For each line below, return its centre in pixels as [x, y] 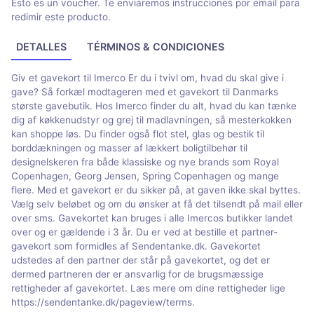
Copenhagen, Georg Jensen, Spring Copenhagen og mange [145, 176]
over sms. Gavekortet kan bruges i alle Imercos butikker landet [152, 218]
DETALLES [42, 46]
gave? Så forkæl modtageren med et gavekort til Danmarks [145, 91]
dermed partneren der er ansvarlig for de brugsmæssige [137, 274]
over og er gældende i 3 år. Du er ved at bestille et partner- [144, 232]
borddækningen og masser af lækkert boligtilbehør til [129, 148]
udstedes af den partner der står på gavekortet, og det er [141, 260]
